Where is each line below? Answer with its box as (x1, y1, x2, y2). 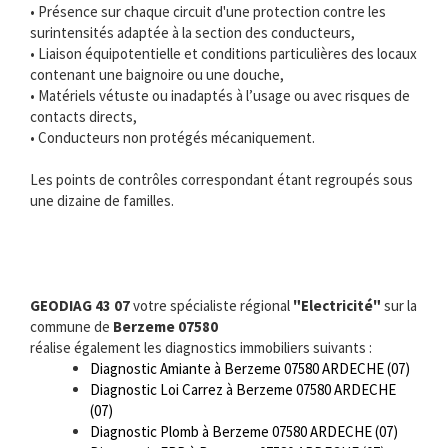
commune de (30, 316, 113, 336)
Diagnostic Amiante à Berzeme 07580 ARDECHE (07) (90, 358, 410, 378)
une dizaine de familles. (30, 191, 174, 211)
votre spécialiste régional (130, 295, 293, 315)
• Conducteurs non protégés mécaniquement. (30, 128, 315, 148)
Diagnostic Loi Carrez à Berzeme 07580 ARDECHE (90, 379, 396, 399)
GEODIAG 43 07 (30, 295, 130, 315)
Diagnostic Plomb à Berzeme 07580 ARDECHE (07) (90, 421, 398, 441)
